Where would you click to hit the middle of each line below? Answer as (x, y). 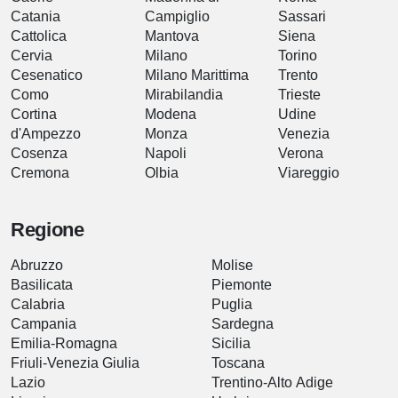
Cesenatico (47, 75)
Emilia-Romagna (64, 343)
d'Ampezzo (46, 133)
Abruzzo (37, 265)
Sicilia (231, 343)
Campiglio (177, 16)
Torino (298, 55)
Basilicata (42, 284)
